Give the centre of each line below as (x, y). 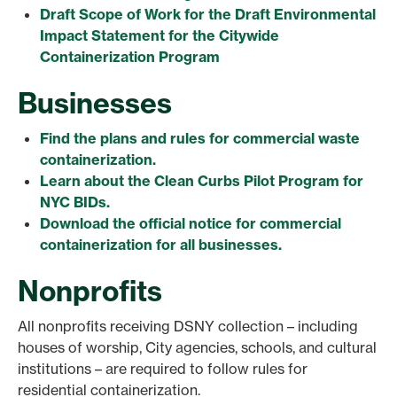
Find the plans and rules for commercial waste (200, 138)
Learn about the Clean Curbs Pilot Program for (202, 181)
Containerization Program (130, 57)
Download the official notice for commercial (191, 223)
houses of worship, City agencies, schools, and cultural (197, 347)
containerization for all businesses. (161, 245)
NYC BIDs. (75, 202)
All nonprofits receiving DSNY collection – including (188, 326)
